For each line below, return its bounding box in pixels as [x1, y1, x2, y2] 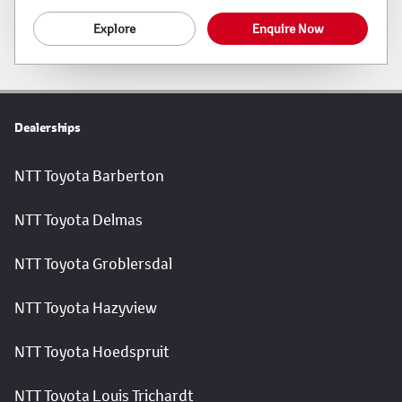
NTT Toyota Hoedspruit [14, 342, 170, 363]
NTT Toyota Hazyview [14, 298, 157, 319]
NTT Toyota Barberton [14, 166, 164, 187]
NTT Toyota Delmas [14, 210, 143, 231]
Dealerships [14, 118, 81, 137]
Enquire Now [252, 20, 323, 38]
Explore [93, 20, 135, 38]
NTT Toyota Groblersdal [14, 254, 172, 275]
